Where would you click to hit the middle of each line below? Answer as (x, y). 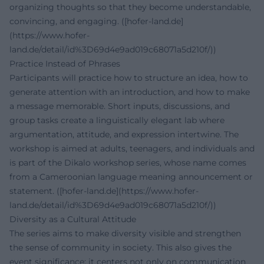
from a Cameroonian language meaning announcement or (131, 177)
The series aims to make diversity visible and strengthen (125, 234)
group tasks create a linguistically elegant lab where (117, 121)
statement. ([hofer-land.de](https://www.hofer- (104, 191)
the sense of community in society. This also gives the (121, 248)
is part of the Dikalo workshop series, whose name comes (128, 163)
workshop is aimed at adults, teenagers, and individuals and (132, 149)
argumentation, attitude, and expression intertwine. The (124, 135)
